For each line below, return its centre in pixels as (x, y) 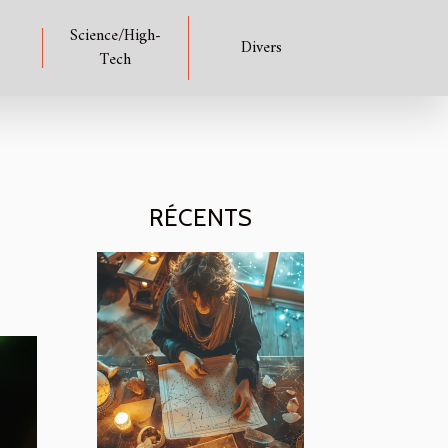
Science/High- (115, 36)
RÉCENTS (200, 217)
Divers (261, 48)
